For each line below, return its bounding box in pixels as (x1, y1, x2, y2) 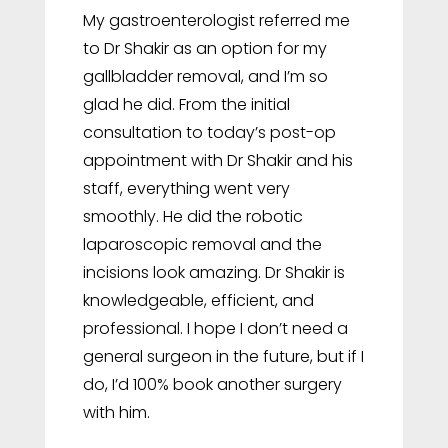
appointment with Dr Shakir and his (82, 148, 353, 172)
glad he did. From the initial (82, 92, 290, 116)
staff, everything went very (82, 176, 290, 200)
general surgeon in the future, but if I (82, 344, 364, 368)
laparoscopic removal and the (82, 232, 322, 256)
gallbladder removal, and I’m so (82, 64, 328, 88)
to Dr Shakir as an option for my (82, 36, 327, 60)
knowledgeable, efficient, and (82, 288, 314, 312)
